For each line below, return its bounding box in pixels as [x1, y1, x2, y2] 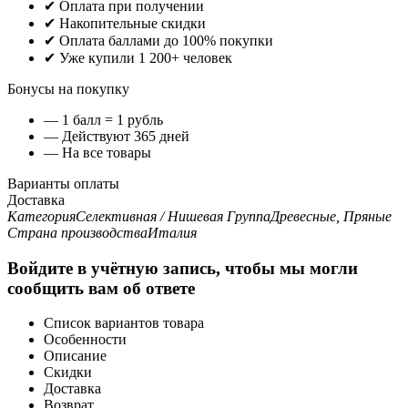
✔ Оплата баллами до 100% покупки [44, 32, 273, 48]
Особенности [44, 331, 127, 348]
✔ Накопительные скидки [44, 15, 206, 31]
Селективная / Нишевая [76, 208, 223, 224]
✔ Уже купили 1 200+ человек [44, 49, 232, 66]
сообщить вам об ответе [7, 278, 195, 298]
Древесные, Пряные [270, 208, 392, 224]
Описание [44, 348, 107, 364]
